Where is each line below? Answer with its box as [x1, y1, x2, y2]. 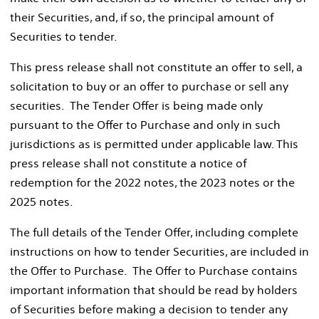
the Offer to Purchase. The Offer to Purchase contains [10, 263, 298, 278]
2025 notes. [10, 194, 73, 209]
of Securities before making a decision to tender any [10, 301, 288, 316]
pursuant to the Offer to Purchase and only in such [10, 117, 281, 132]
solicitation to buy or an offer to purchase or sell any [10, 78, 288, 93]
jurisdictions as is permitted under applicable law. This [10, 136, 298, 151]
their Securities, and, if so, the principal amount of [10, 9, 273, 24]
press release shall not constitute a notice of [10, 155, 246, 170]
